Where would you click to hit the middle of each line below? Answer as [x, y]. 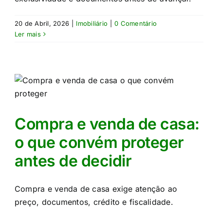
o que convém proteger [99, 142]
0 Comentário [136, 23]
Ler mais [28, 34]
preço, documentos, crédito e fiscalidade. [94, 202]
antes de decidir [73, 161]
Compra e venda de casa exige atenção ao [96, 189]
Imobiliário [92, 23]
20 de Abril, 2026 [42, 23]
